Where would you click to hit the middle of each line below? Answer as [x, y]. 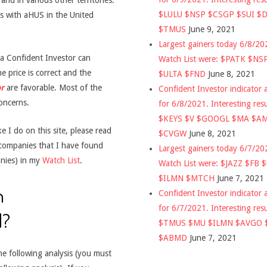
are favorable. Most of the [53, 88]
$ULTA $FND [182, 74]
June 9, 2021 [212, 29]
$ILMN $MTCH [187, 178]
